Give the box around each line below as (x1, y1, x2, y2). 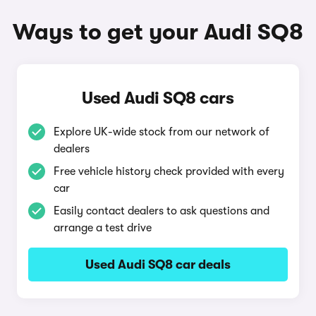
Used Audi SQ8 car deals (85, 257, 231, 272)
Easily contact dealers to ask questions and (53, 205, 269, 217)
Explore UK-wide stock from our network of (53, 126, 269, 138)
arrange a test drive (53, 221, 152, 234)
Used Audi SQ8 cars (82, 88, 234, 108)
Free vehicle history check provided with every (53, 165, 284, 178)
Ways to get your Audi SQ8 (13, 19, 303, 45)
